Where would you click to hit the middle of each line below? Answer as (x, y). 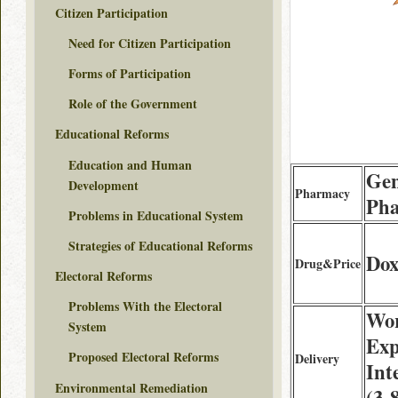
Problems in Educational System (156, 215)
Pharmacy (322, 193)
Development (103, 185)
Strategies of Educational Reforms (160, 245)
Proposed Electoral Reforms (143, 357)
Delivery (317, 358)
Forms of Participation (130, 73)
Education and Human (130, 164)
